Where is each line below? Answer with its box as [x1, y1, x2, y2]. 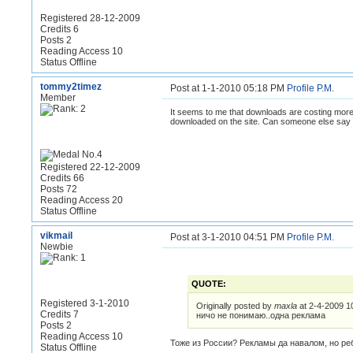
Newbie [40, 241, 73, 252]
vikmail [40, 230, 72, 241]
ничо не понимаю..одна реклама [196, 310, 328, 320]
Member [40, 92, 76, 103]
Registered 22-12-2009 [40, 162, 140, 173]
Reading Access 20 [40, 195, 123, 206]
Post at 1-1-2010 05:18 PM [170, 83, 287, 94]
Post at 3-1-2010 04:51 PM [170, 232, 287, 243]
